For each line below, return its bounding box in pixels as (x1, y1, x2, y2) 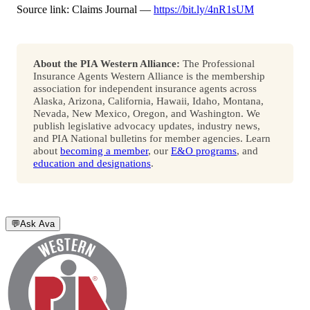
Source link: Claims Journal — (17, 3, 154, 16)
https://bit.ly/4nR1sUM (154, 3, 254, 16)
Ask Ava (20, 219, 55, 230)
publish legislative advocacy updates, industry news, (33, 120, 260, 132)
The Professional (180, 57, 255, 70)
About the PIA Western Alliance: (33, 57, 180, 70)
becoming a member (60, 145, 148, 157)
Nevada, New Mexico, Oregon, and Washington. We (33, 107, 260, 120)
